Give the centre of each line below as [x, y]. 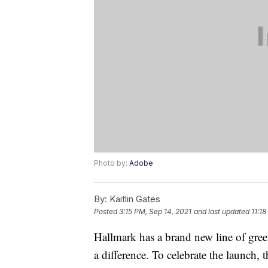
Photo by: [112, 163]
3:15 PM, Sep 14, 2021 [155, 212]
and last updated [222, 212]
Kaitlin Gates [134, 199]
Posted [106, 212]
